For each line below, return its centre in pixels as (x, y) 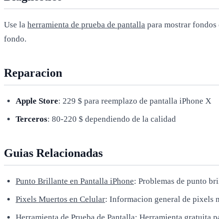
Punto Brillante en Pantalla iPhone (75, 181)
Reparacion (33, 73)
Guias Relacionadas (53, 153)
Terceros (32, 119)
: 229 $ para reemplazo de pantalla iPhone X (135, 101)
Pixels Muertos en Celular (60, 199)
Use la (16, 24)
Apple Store (37, 101)
